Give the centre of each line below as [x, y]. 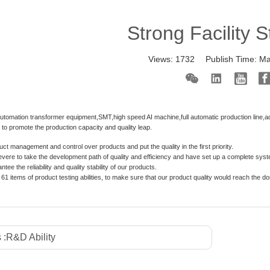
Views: [162, 59]
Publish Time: [233, 59]
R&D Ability [31, 237]
